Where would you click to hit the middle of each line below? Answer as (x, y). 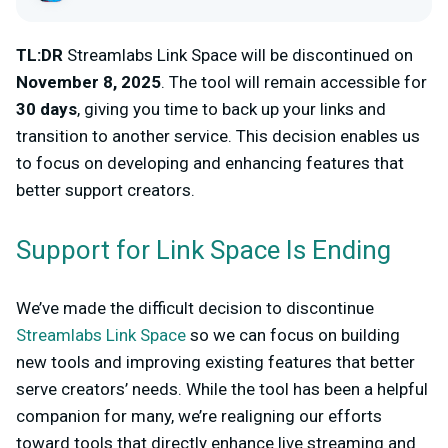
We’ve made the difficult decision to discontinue (195, 308)
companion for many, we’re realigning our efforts (199, 416)
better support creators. (105, 190)
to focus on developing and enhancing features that (210, 163)
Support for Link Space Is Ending (203, 251)
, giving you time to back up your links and (231, 109)
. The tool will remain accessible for (294, 82)
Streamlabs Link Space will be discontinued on (240, 55)
